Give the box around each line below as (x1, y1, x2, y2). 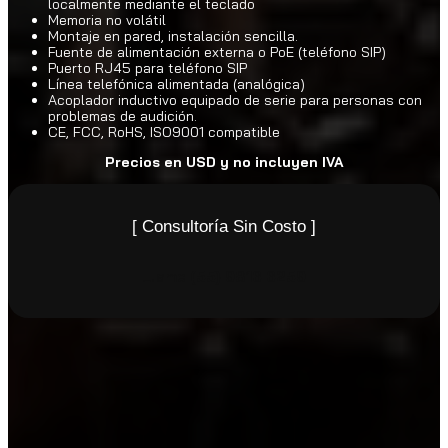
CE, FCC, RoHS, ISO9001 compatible (48, 122, 280, 141)
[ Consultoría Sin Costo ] (132, 216, 316, 236)
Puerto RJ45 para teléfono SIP (48, 58, 247, 77)
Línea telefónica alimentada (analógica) (48, 74, 305, 93)
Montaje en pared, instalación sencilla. (48, 26, 298, 45)
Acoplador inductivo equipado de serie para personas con (48, 90, 422, 109)
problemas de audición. (48, 106, 197, 125)
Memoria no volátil (48, 10, 166, 29)
